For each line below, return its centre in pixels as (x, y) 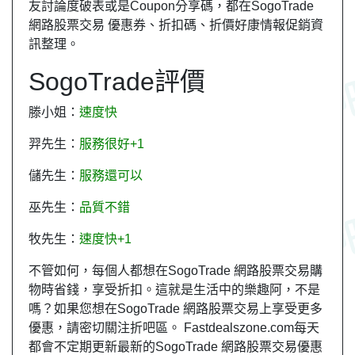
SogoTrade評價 (117, 81)
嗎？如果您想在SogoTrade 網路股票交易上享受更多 (176, 308)
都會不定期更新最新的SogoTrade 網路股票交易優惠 (176, 346)
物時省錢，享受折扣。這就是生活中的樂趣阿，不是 (174, 289)
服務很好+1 (112, 143)
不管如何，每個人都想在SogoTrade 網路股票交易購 (176, 270)
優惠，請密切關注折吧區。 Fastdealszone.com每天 (174, 327)
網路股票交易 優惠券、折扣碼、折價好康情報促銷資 (176, 25)
